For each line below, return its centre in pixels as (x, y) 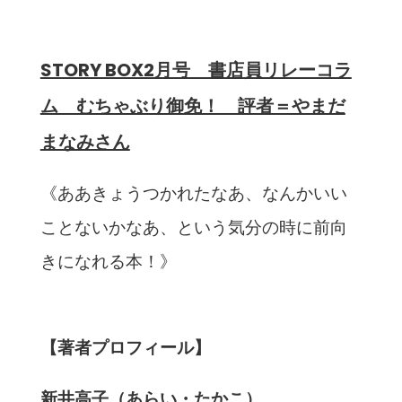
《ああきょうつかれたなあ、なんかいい (193, 194)
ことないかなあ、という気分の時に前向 (193, 228)
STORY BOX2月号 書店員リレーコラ (196, 70)
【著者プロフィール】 (125, 347)
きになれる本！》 (108, 262)
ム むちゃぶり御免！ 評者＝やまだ (192, 106)
